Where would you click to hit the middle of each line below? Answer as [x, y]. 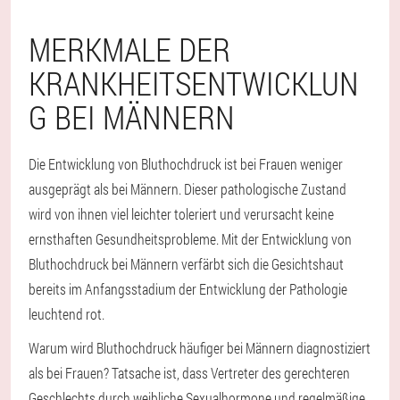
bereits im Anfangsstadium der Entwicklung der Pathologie [188, 289]
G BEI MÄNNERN [132, 117]
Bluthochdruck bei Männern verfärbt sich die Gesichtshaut [186, 264]
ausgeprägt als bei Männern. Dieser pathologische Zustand [187, 189]
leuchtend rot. [67, 314]
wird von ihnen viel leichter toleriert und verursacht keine [181, 214]
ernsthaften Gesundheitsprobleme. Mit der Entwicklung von [190, 239]
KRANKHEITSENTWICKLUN [194, 83]
